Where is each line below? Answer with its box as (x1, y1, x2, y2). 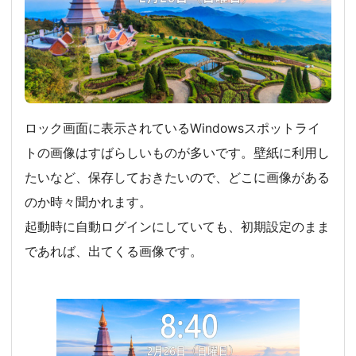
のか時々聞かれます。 (25, 195, 152, 211)
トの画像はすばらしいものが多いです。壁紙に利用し (25, 145, 330, 161)
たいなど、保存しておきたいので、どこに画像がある (25, 170, 330, 186)
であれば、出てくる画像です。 (25, 244, 203, 260)
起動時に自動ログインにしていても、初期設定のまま (25, 219, 330, 235)
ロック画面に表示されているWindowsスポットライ (25, 121, 320, 137)
